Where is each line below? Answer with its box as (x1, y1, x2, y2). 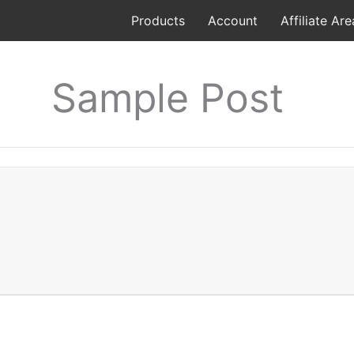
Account (208, 13, 258, 28)
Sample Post (51, 74, 284, 122)
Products (131, 13, 185, 28)
